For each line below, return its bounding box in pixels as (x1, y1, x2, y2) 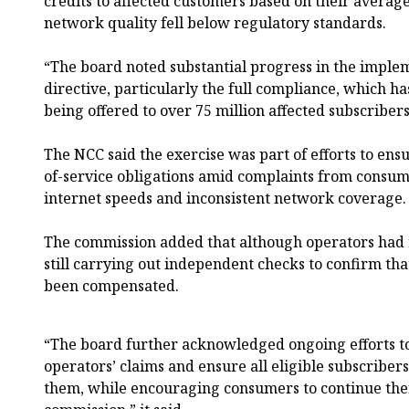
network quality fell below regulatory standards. (44, 12, 386, 33)
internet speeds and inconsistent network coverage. (44, 187, 406, 208)
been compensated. (44, 275, 179, 296)
